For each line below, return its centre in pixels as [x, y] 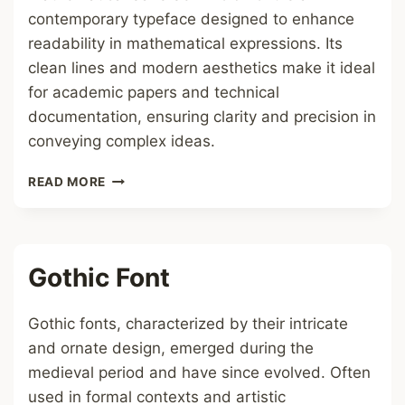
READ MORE [67, 182]
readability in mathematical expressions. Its [185, 43]
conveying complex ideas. [122, 141]
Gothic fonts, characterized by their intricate [188, 324]
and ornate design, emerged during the [171, 348]
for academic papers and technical [154, 92]
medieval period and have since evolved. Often [199, 372]
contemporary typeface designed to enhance [191, 19]
